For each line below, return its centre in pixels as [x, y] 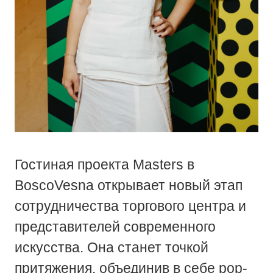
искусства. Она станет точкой [111, 247]
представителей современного [115, 226]
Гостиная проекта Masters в [104, 164]
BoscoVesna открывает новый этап [128, 185]
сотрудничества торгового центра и [130, 206]
